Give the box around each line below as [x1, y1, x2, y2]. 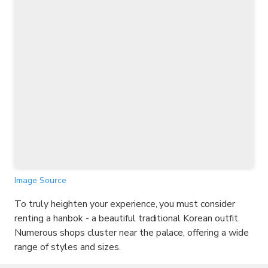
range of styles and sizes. [14, 240, 121, 254]
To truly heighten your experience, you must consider [14, 197, 236, 211]
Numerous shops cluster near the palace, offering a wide [14, 226, 249, 240]
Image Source [14, 175, 66, 187]
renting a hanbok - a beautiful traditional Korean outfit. [14, 212, 240, 226]
